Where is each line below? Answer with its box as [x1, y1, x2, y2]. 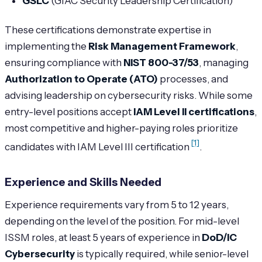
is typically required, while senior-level [75, 248, 249, 260]
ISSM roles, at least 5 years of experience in [5, 232, 202, 244]
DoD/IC [202, 232, 237, 244]
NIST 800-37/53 [123, 56, 199, 68]
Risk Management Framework [88, 40, 236, 52]
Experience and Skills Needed [5, 175, 161, 189]
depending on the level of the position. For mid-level [5, 215, 239, 227]
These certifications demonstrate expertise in [5, 23, 211, 36]
